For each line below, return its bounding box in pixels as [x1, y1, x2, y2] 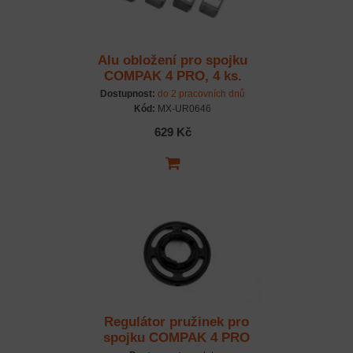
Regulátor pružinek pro [104, 314, 249, 330]
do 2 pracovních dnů [158, 88, 245, 100]
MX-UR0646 [155, 103, 211, 115]
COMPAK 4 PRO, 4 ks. [103, 69, 242, 84]
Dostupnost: [100, 88, 155, 100]
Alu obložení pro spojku [98, 53, 247, 69]
